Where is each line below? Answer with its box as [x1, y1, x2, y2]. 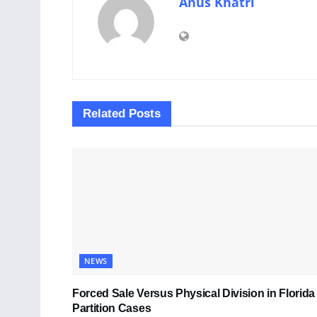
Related [83, 106, 125, 120]
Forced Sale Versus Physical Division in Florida [72, 287, 315, 299]
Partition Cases [72, 301, 151, 314]
